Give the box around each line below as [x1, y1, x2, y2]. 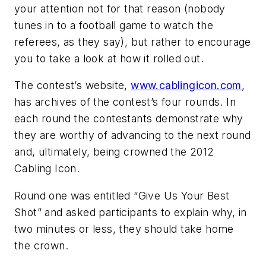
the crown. [14, 239, 69, 252]
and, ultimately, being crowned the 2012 [14, 145, 214, 159]
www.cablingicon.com [131, 79, 242, 92]
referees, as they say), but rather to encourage [14, 35, 251, 48]
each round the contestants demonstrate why [14, 112, 243, 125]
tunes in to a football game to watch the [14, 18, 213, 31]
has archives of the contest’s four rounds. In [14, 96, 236, 109]
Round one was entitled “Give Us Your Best [14, 189, 230, 202]
